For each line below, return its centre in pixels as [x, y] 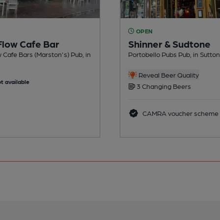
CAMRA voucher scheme [179, 113]
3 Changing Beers [163, 86]
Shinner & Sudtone [169, 43]
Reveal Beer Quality [168, 74]
